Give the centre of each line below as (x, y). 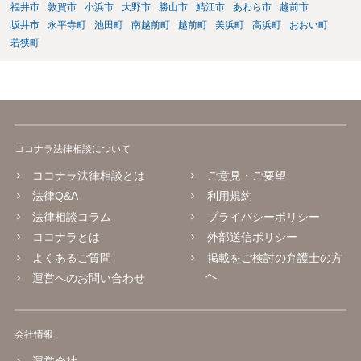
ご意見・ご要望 (246, 175)
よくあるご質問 (72, 257)
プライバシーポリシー (263, 216)
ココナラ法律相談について (72, 149)
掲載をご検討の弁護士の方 (274, 257)
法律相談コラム (72, 216)
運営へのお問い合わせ (89, 278)
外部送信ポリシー (252, 237)
